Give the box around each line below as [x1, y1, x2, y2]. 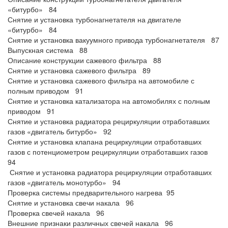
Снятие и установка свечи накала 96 [8, 197, 134, 208]
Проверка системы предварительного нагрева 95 [8, 187, 175, 197]
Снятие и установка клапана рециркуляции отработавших [8, 136, 202, 147]
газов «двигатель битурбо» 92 [8, 126, 111, 136]
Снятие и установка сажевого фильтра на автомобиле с [8, 75, 194, 85]
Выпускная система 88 [8, 45, 88, 55]
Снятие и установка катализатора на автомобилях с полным [8, 96, 210, 106]
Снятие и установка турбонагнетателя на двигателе [8, 14, 181, 24]
